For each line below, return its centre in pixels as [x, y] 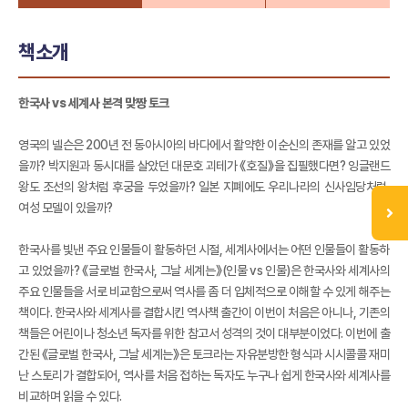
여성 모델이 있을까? [66, 207]
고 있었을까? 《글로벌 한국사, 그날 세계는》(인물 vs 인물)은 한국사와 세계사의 [204, 270]
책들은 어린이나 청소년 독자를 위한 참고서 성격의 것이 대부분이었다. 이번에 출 [204, 333]
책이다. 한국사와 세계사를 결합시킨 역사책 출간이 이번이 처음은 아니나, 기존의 [204, 312]
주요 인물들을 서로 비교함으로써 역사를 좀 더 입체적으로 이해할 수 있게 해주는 [204, 291]
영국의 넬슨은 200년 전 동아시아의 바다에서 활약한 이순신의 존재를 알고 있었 [204, 144]
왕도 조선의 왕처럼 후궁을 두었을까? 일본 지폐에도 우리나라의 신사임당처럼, [204, 186]
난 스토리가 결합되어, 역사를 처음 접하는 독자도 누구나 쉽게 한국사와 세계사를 [204, 375]
